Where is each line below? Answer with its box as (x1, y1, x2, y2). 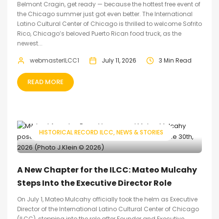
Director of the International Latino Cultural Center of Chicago (17, 205, 199, 213)
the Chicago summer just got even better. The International (17, 10, 193, 18)
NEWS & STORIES (116, 128, 163, 136)
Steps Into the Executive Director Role (17, 177, 172, 189)
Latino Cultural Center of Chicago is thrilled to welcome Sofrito (17, 20, 202, 28)
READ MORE (27, 77, 64, 87)
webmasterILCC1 (30, 56, 79, 65)
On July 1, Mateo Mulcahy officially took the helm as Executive (17, 195, 197, 203)
